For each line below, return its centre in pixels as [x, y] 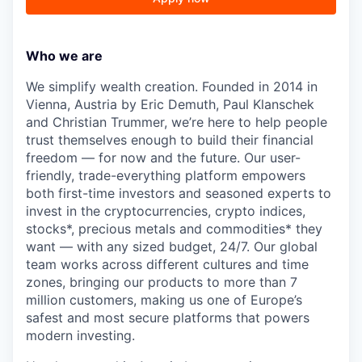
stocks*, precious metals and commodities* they [174, 229]
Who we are [64, 56]
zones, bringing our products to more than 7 [162, 282]
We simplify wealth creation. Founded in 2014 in [172, 87]
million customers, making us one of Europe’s [164, 300]
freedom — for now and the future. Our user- [163, 158]
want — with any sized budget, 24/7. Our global [172, 247]
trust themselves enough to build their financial [170, 140]
